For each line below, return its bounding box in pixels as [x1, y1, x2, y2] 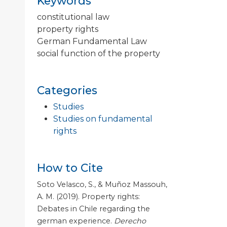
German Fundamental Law [37, 36, 147, 46]
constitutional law [37, 12, 109, 22]
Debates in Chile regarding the [37, 204, 150, 213]
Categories [37, 83, 97, 97]
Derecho [114, 216, 146, 225]
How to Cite [37, 161, 103, 174]
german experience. [37, 216, 114, 225]
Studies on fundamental [53, 113, 153, 124]
